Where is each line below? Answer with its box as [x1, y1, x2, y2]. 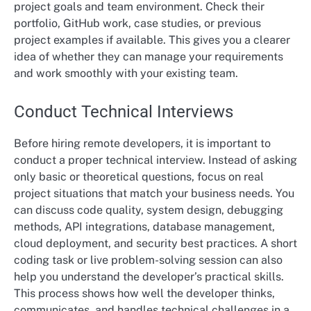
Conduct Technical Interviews [14, 101, 233, 121]
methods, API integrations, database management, [14, 219, 275, 233]
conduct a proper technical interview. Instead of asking [14, 153, 297, 167]
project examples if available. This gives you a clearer [14, 33, 290, 47]
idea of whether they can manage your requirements [14, 50, 283, 64]
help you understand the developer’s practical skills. [14, 269, 284, 283]
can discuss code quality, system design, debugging [14, 203, 283, 217]
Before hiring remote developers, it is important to [14, 136, 271, 150]
